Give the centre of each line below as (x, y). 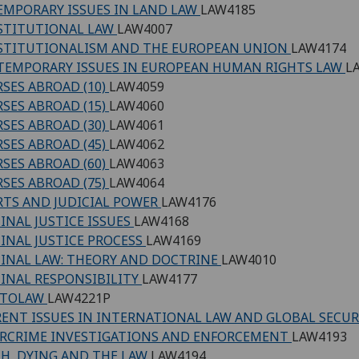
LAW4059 (137, 87)
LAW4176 (189, 202)
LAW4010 (249, 260)
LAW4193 (319, 337)
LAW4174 (319, 48)
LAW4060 (137, 106)
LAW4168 (161, 222)
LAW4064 (137, 183)
